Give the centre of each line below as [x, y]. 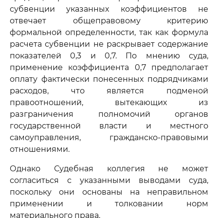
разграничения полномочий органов [109, 114]
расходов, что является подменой [109, 91]
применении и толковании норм [109, 204]
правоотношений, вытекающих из [109, 102]
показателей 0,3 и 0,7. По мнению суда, [109, 56]
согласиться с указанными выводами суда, [109, 180]
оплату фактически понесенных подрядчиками [109, 79]
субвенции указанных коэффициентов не [109, 9]
